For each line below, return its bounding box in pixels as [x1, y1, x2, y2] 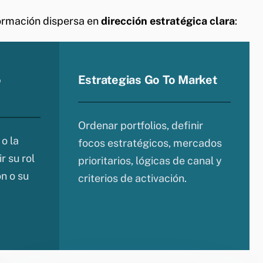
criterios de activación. [77, 171, 187, 184]
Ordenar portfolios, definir [77, 119, 203, 131]
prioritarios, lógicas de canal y [77, 154, 222, 167]
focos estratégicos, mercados [77, 136, 222, 149]
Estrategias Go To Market [77, 72, 217, 87]
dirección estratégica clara [101, 14, 235, 27]
